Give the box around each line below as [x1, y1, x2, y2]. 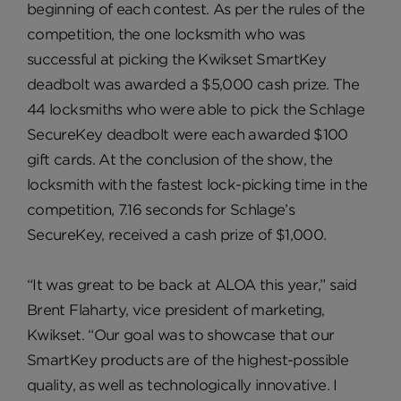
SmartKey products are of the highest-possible [27, 351, 349, 369]
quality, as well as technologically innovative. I [27, 376, 337, 394]
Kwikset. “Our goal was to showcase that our [27, 326, 335, 344]
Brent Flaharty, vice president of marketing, [27, 301, 325, 319]
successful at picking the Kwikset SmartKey [27, 50, 327, 68]
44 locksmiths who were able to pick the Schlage [27, 100, 364, 118]
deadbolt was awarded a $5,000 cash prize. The [27, 75, 360, 93]
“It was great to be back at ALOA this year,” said [27, 276, 357, 294]
